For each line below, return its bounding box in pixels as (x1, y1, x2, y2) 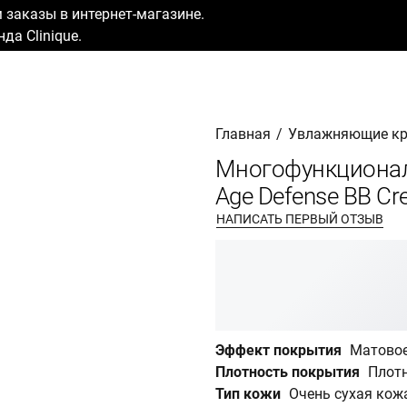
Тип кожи (215, 385, 281, 402)
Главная (215, 125, 271, 143)
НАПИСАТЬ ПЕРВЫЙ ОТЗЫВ (216, 211, 383, 226)
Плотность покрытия (215, 363, 360, 381)
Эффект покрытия (215, 342, 342, 359)
